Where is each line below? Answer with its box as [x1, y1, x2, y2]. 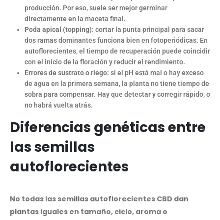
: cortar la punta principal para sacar [91, 26, 204, 34]
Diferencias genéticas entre [10, 118, 206, 137]
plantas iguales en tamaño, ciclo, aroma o [10, 207, 167, 217]
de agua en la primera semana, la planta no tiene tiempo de [24, 80, 209, 88]
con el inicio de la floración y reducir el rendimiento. [24, 58, 185, 66]
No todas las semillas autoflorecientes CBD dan [10, 194, 189, 204]
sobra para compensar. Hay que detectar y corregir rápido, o [24, 90, 210, 99]
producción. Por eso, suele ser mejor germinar [24, 4, 167, 12]
